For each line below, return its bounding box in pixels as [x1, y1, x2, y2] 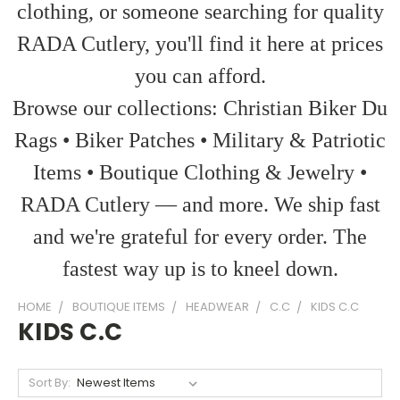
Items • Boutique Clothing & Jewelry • [33, 161, 367, 184]
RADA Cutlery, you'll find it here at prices [17, 32, 383, 55]
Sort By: [28, 374, 71, 391]
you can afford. [134, 64, 266, 87]
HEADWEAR [186, 298, 249, 315]
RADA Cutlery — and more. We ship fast [20, 193, 380, 216]
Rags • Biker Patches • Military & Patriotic [14, 129, 386, 152]
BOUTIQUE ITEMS [72, 298, 165, 315]
